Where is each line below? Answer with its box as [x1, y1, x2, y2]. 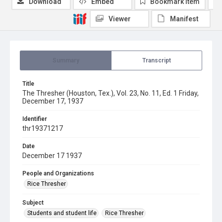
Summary [52, 57, 79, 64]
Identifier [22, 115, 47, 122]
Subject [22, 199, 44, 206]
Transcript [142, 57, 171, 64]
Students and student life [27, 210, 97, 217]
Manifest [170, 15, 199, 23]
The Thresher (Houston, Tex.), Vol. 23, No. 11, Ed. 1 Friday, [22, 89, 199, 97]
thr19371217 [22, 124, 63, 132]
